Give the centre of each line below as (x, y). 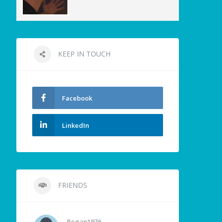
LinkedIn (76, 126)
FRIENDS (72, 185)
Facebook (77, 98)
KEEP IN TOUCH (83, 54)
